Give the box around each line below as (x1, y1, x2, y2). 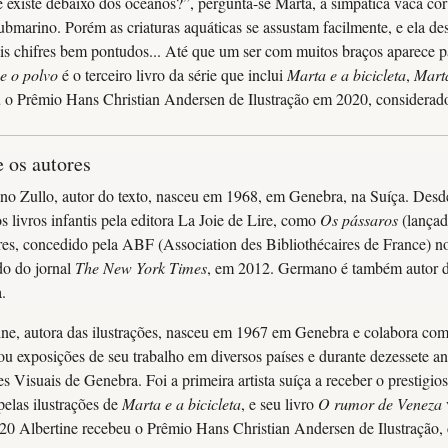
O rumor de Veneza (318, 393, 442, 414)
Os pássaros (320, 209, 398, 230)
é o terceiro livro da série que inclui (58, 64, 287, 85)
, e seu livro (241, 393, 318, 414)
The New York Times (75, 257, 207, 278)
